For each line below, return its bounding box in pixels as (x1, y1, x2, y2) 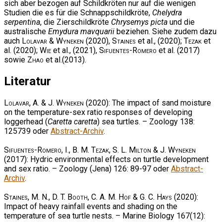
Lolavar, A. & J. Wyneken (4, 98, 84, 108)
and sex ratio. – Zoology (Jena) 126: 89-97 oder (4, 164, 171, 173)
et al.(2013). (44, 55, 86, 64)
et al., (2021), (51, 45, 99, 55)
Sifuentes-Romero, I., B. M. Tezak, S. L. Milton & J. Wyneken (4, 145, 196, 155)
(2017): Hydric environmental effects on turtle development (4, 154, 209, 164)
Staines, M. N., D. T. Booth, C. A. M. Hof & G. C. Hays (4, 192, 172, 202)
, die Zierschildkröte (40, 17, 111, 27)
